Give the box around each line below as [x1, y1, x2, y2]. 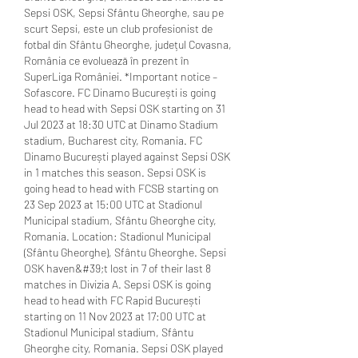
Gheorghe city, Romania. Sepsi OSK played [24, 340, 223, 355]
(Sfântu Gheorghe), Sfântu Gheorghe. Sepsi [24, 245, 226, 259]
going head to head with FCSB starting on [24, 181, 219, 195]
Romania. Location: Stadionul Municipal [24, 229, 211, 243]
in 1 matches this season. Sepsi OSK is [24, 165, 206, 179]
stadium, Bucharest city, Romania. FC [24, 133, 202, 147]
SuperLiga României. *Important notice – [24, 69, 217, 83]
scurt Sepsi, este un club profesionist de [24, 21, 213, 35]
